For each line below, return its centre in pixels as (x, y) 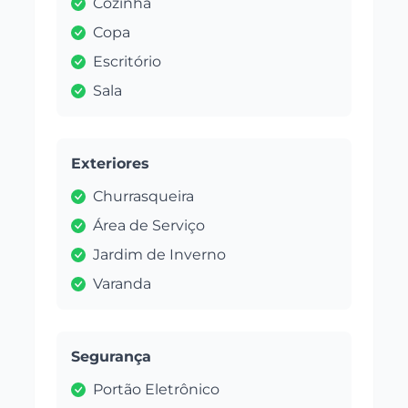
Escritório (127, 62)
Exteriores (111, 164)
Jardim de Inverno (160, 255)
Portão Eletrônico (157, 390)
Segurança (112, 357)
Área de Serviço (149, 226)
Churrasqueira (144, 197)
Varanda (122, 284)
